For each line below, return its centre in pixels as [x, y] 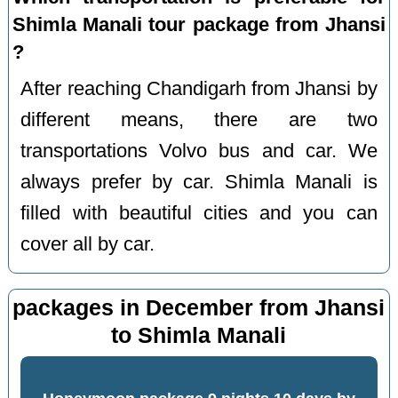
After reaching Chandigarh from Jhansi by [199, 89]
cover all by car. [88, 245]
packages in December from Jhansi [199, 307]
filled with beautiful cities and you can [199, 214]
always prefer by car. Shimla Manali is [199, 183]
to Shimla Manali [199, 335]
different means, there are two [199, 120]
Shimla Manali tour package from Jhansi [199, 25]
